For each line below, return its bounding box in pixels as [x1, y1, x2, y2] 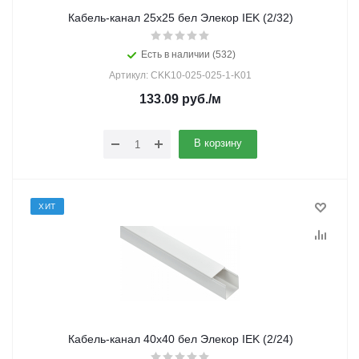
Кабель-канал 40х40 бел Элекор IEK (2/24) [67, 333, 293, 345]
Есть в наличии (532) [141, 49, 236, 60]
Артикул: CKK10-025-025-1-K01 [109, 70, 252, 81]
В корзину [194, 137, 242, 149]
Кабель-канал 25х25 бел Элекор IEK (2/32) [67, 11, 293, 24]
